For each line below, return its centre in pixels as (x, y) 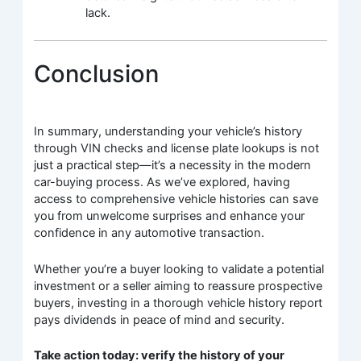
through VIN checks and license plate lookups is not (177, 149)
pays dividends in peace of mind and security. (160, 320)
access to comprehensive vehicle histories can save (176, 199)
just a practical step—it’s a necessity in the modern (173, 166)
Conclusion (97, 74)
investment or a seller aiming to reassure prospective (178, 286)
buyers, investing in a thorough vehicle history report (178, 303)
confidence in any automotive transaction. (149, 233)
